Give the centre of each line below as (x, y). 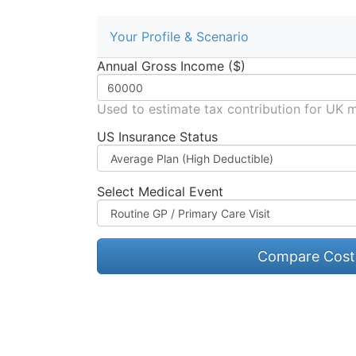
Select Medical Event (160, 192)
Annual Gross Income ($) (171, 66)
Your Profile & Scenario (179, 37)
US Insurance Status (157, 137)
